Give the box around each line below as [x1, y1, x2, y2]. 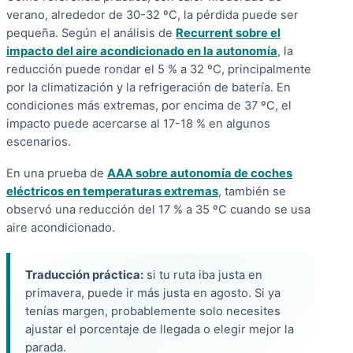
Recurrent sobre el [176, 25, 281, 40]
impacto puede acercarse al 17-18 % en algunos [6, 116, 270, 131]
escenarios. [6, 134, 71, 149]
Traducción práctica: [25, 267, 143, 282]
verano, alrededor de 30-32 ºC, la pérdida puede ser [6, 7, 299, 22]
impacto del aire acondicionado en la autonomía [6, 43, 277, 58]
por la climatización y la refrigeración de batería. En [6, 80, 291, 95]
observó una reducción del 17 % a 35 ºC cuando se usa [6, 202, 310, 217]
